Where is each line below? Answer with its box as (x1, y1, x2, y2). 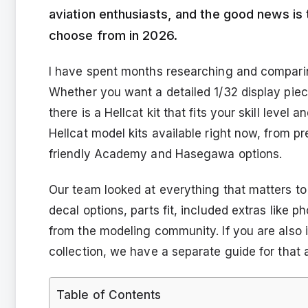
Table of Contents (56, 287, 162, 302)
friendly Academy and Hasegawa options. (49, 146, 283, 161)
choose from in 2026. (49, 27, 177, 43)
